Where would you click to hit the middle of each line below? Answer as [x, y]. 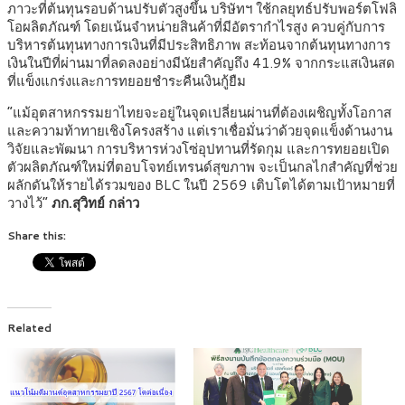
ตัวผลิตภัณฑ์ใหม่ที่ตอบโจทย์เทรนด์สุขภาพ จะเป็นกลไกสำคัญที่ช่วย [202, 167]
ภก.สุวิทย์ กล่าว [95, 203]
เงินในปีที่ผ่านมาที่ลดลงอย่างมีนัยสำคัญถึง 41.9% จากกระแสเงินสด [201, 63]
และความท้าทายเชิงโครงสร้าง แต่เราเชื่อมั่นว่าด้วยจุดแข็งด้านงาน [200, 131]
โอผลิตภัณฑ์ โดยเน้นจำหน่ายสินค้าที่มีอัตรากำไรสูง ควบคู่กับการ [196, 27]
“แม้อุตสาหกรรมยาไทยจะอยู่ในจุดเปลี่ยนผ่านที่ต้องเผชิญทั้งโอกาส [199, 113]
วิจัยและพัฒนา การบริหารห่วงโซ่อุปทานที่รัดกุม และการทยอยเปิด [198, 149]
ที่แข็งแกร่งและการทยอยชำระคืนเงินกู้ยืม [127, 81]
